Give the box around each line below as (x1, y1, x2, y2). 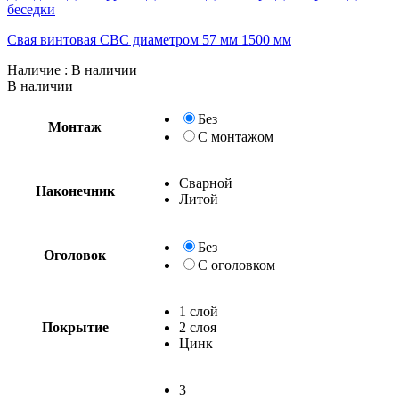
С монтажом (198, 128, 273, 144)
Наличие (7, 61, 61, 77)
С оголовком (198, 256, 275, 273)
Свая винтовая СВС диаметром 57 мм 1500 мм (7, 31, 291, 47)
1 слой (179, 303, 218, 319)
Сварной (179, 175, 232, 191)
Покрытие (41, 319, 109, 335)
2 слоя (179, 319, 216, 335)
